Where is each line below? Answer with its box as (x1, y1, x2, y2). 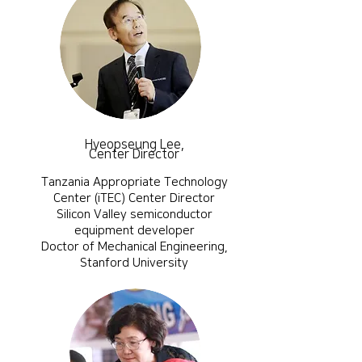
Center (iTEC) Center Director (53, 192, 215, 205)
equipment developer (74, 224, 195, 238)
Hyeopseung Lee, (84, 137, 184, 152)
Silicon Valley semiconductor (56, 208, 213, 221)
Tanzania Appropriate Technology (40, 175, 228, 189)
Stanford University (80, 256, 188, 270)
